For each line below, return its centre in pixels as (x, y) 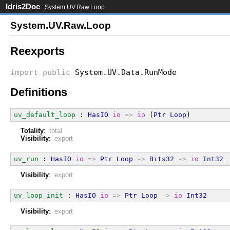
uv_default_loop (45, 115)
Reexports (37, 51)
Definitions (39, 92)
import (24, 72)
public (56, 72)
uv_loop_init (39, 195)
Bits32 (162, 159)
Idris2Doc (23, 7)
